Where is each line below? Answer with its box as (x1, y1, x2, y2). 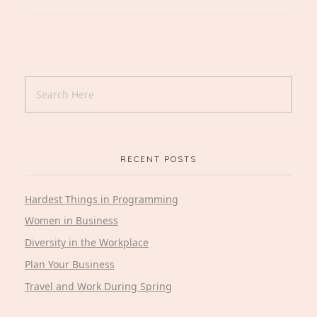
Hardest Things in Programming (25, 192, 178, 206)
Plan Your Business (25, 257, 115, 271)
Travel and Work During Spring (25, 279, 172, 293)
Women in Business (25, 214, 118, 228)
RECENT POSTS (120, 154, 197, 165)
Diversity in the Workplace (25, 236, 149, 250)
